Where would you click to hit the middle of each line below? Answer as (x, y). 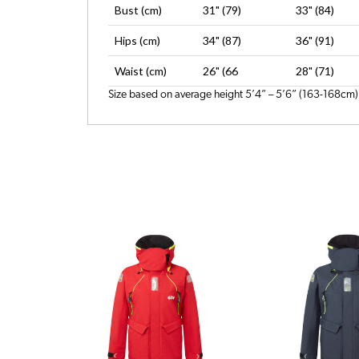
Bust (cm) (139, 10)
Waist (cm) (141, 71)
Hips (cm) (138, 41)
